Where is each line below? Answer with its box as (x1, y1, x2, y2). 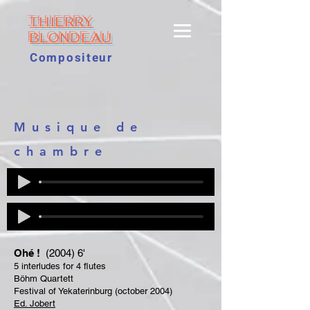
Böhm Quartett (14, 273, 73, 284)
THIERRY (30, 14, 94, 30)
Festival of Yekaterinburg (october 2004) (14, 286, 172, 296)
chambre (14, 143, 108, 159)
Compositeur (30, 49, 113, 66)
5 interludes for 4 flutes (14, 261, 106, 271)
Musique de (14, 119, 143, 135)
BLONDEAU (30, 30, 113, 46)
